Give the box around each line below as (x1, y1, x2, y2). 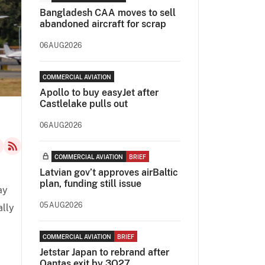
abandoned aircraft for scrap (40, 18, 166, 30)
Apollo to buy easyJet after (40, 87, 159, 98)
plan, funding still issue (40, 178, 141, 189)
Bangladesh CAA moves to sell (40, 7, 176, 18)
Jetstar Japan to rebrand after (40, 247, 169, 258)
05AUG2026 (40, 201, 83, 209)
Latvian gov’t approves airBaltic (40, 167, 178, 178)
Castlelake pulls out (40, 98, 128, 109)
